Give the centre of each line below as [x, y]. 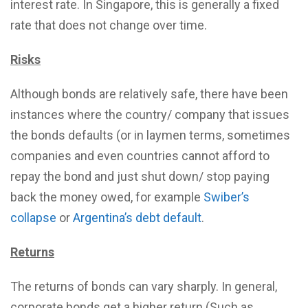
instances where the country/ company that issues [150, 114]
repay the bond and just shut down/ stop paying [140, 176]
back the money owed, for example [107, 197]
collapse [33, 218]
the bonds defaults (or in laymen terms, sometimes [150, 135]
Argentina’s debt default [137, 218]
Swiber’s [227, 197]
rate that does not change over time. [109, 25]
